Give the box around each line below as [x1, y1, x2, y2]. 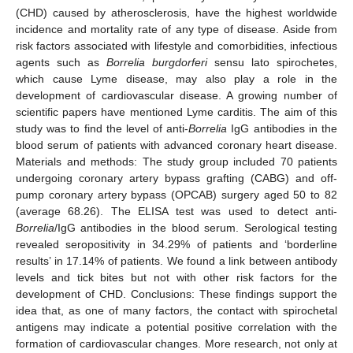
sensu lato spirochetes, [207, 55, 337, 69]
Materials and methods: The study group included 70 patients [16, 154, 337, 168]
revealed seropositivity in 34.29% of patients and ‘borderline [16, 237, 337, 251]
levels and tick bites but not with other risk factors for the [16, 270, 337, 284]
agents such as [16, 55, 106, 69]
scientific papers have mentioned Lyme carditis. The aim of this [16, 105, 337, 118]
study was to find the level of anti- [16, 121, 189, 135]
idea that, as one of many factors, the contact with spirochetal [16, 303, 337, 317]
